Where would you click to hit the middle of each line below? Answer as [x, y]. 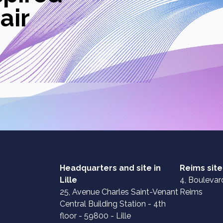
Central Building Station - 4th [113, 204]
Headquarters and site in [110, 168]
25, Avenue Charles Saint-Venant [119, 192]
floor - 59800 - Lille [95, 216]
